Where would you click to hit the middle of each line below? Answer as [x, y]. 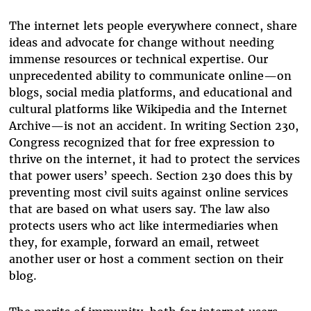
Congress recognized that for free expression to [142, 142]
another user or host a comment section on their [146, 259]
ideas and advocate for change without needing [141, 42]
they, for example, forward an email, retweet [134, 242]
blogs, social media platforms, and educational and [150, 92]
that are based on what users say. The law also [139, 209]
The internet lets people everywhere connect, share [153, 25]
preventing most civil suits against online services [148, 192]
